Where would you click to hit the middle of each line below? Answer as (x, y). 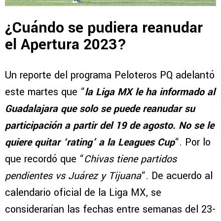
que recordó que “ (44, 159)
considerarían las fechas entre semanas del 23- (110, 209)
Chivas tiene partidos (130, 159)
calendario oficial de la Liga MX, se (83, 192)
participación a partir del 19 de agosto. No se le (110, 125)
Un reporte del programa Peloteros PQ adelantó (110, 75)
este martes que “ (45, 92)
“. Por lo (193, 142)
